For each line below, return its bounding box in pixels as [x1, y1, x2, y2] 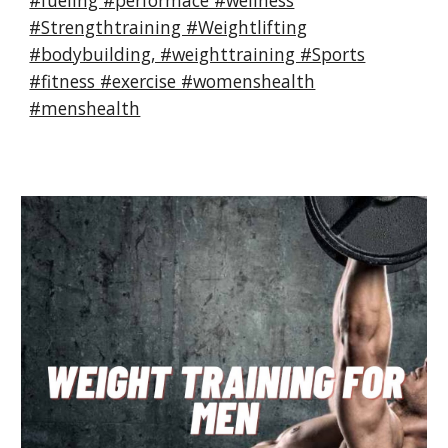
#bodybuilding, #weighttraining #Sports [29, 42, 366, 66]
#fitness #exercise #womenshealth [29, 69, 316, 93]
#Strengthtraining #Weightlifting [29, 15, 308, 39]
